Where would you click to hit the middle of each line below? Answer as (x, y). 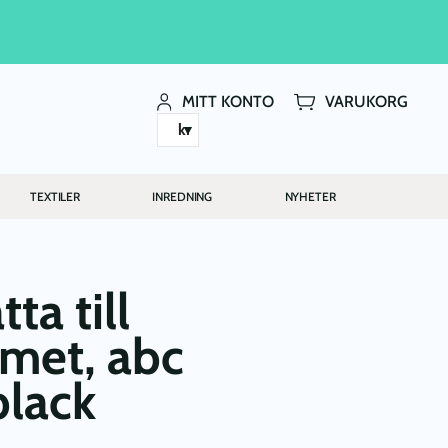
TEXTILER (55, 196)
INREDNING (182, 196)
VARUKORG (366, 101)
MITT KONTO (228, 101)
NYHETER (310, 196)
